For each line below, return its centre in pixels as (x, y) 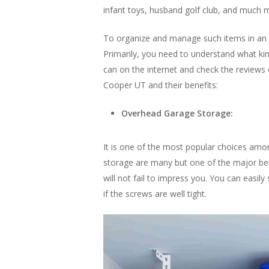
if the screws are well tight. (155, 193)
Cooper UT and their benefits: (161, 85)
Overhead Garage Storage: (177, 113)
